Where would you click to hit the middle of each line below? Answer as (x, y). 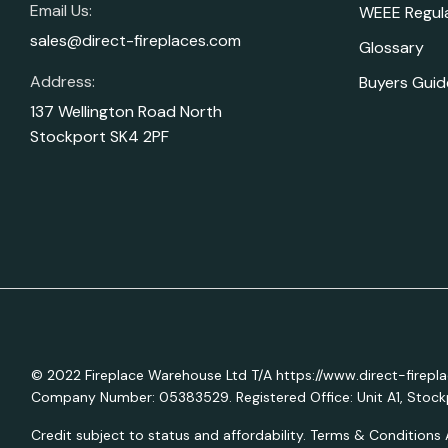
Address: (62, 81)
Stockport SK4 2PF (99, 136)
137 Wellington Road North (126, 111)
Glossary (391, 48)
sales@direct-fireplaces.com (135, 40)
